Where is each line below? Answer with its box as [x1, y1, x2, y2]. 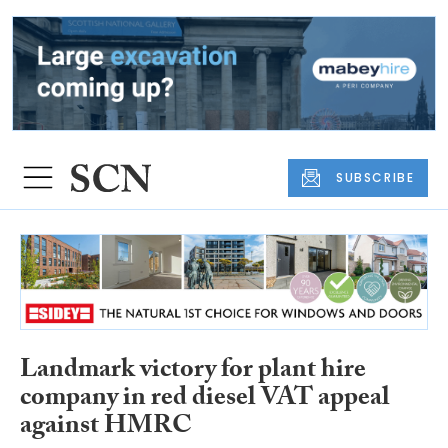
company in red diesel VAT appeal [20, 377, 390, 422]
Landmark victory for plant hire [20, 349, 366, 394]
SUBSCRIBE [336, 168, 415, 186]
